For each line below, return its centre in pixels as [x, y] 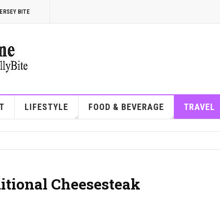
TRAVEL [199, 107]
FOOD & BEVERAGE [126, 107]
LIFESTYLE [46, 107]
